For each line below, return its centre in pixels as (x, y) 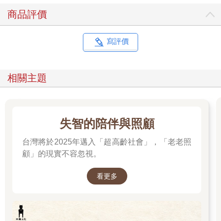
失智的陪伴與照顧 (107, 123)
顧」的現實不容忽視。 (62, 153)
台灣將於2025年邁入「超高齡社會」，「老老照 (107, 142)
